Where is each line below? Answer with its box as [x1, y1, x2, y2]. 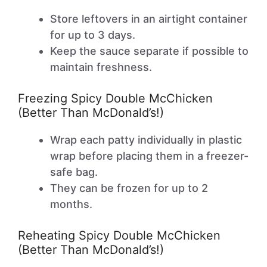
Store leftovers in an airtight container [50, 13, 247, 25]
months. [50, 198, 92, 210]
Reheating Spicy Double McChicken [18, 228, 221, 243]
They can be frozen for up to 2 [50, 182, 208, 194]
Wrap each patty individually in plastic [50, 133, 242, 146]
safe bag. [50, 166, 98, 178]
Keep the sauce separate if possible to [50, 45, 249, 57]
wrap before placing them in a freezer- [50, 150, 249, 162]
